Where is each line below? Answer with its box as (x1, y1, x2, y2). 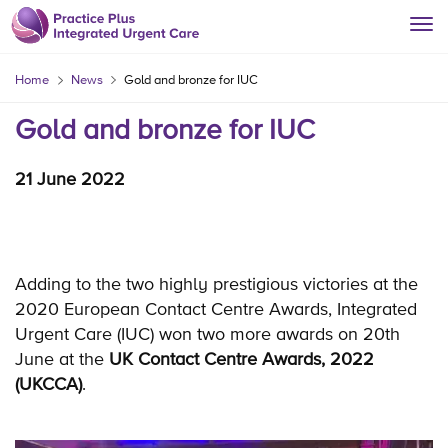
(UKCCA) (15, 372, 82, 394)
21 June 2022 (15, 167, 125, 189)
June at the (15, 347, 109, 369)
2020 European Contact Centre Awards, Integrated (15, 297, 417, 319)
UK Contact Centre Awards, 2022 (109, 347, 374, 369)
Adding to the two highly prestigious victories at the (15, 272, 418, 294)
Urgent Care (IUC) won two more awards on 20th (15, 322, 400, 344)
